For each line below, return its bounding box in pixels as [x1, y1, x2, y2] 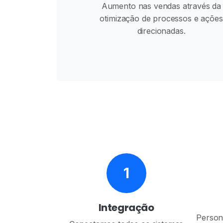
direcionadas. [137, 26, 186, 36]
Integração [98, 200, 154, 215]
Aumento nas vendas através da [101, 1, 222, 11]
